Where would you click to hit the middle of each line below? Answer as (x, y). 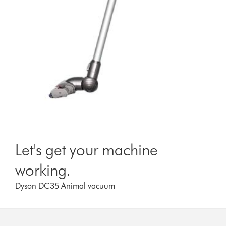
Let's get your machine (87, 149)
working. (43, 169)
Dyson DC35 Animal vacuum (65, 186)
